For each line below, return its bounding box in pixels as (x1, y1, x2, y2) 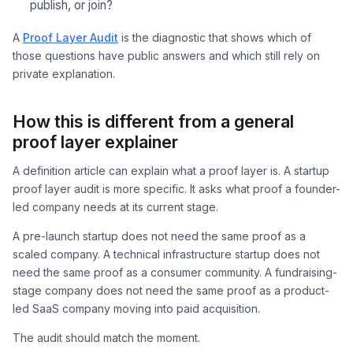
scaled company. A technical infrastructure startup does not (13, 247, 320, 262)
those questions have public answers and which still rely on (13, 49, 320, 63)
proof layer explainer (13, 131, 178, 152)
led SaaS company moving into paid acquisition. (13, 302, 260, 316)
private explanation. (13, 67, 115, 81)
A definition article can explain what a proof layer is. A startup (13, 163, 329, 177)
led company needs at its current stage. (13, 199, 218, 214)
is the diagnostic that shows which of (118, 31, 311, 45)
